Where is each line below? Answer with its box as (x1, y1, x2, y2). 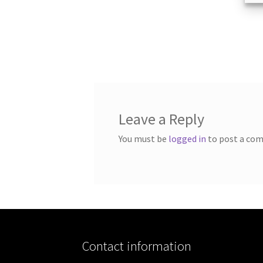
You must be (118, 133, 168, 145)
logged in (168, 133, 206, 145)
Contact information (82, 238, 192, 255)
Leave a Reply (118, 110, 204, 129)
